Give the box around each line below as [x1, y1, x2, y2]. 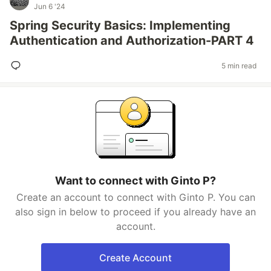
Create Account [99, 252, 172, 264]
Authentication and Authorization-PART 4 [10, 33, 254, 48]
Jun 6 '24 [34, 2, 65, 11]
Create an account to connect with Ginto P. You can [16, 191, 255, 203]
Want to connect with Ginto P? [55, 174, 216, 187]
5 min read [221, 60, 256, 70]
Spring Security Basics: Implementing [10, 18, 230, 33]
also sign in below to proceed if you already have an [15, 206, 256, 218]
